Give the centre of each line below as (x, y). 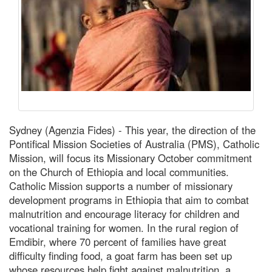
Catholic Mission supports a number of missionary (121, 185)
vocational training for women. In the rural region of (124, 227)
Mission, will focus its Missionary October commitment (131, 158)
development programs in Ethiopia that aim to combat (129, 199)
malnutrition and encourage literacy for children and (124, 213)
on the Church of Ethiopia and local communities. (119, 172)
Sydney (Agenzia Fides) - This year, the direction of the (132, 130)
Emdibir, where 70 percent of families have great (118, 241)
